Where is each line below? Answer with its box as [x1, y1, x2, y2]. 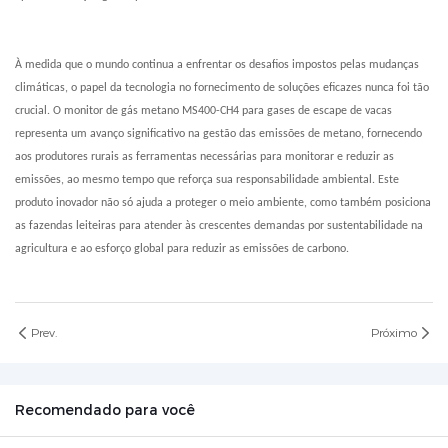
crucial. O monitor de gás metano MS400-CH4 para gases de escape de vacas [15, 105, 392, 118]
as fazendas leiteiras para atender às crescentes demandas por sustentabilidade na [15, 220, 423, 233]
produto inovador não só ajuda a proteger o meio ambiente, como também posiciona [15, 197, 431, 210]
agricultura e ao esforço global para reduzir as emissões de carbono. [15, 243, 349, 256]
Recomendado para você [15, 401, 195, 420]
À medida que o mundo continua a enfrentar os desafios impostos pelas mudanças [15, 59, 419, 72]
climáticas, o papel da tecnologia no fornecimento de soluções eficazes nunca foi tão [15, 82, 429, 95]
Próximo [371, 325, 417, 341]
